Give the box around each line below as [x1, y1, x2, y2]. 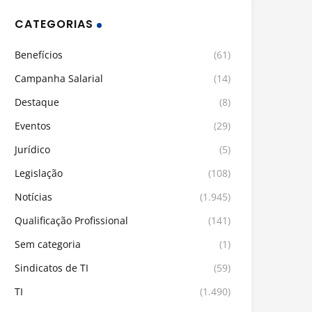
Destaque [15, 95, 59, 109]
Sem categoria [15, 237, 81, 251]
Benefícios [15, 48, 63, 62]
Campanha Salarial [15, 72, 103, 86]
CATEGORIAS [15, 16, 93, 33]
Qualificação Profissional [15, 214, 128, 228]
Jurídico [15, 143, 50, 157]
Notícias [15, 190, 52, 204]
